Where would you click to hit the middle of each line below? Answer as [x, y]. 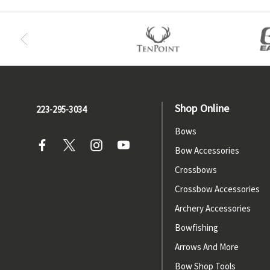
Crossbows [196, 170]
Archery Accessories [212, 208]
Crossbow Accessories [217, 189]
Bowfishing [196, 228]
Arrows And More [206, 247]
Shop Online [202, 108]
